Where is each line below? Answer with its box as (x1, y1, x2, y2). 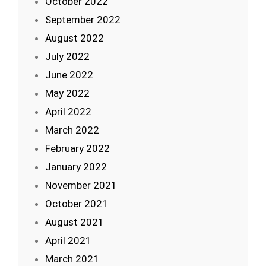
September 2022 (45, 14, 121, 26)
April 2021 (45, 235, 91, 246)
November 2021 (45, 179, 117, 191)
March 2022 (45, 124, 99, 136)
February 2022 (45, 142, 110, 154)
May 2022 (45, 87, 90, 99)
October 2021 (45, 198, 108, 210)
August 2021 (45, 216, 104, 228)
